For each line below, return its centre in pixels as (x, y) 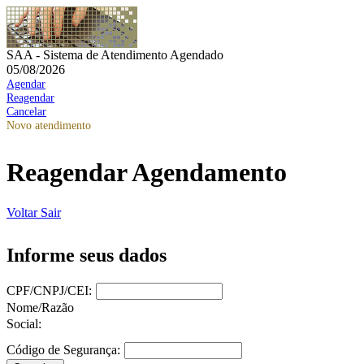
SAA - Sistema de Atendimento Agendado (115, 55)
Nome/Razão (40, 307)
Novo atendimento (49, 125)
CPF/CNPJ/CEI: (49, 290)
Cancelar (26, 111)
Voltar (24, 212)
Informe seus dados (87, 255)
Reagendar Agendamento (147, 173)
